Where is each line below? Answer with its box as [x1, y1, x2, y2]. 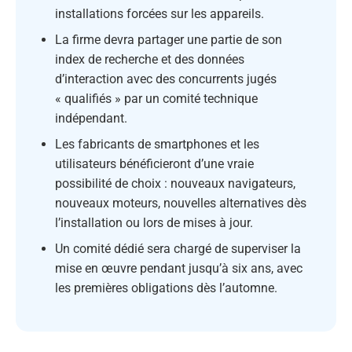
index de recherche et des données [55, 52, 244, 68]
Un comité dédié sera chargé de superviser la [55, 241, 301, 257]
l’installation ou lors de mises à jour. [55, 215, 253, 231]
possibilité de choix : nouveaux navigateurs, [55, 176, 295, 192]
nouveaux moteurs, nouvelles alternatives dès [55, 196, 306, 211]
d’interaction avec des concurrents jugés [55, 71, 277, 87]
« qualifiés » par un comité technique [55, 91, 258, 107]
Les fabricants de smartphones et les [55, 137, 259, 152]
